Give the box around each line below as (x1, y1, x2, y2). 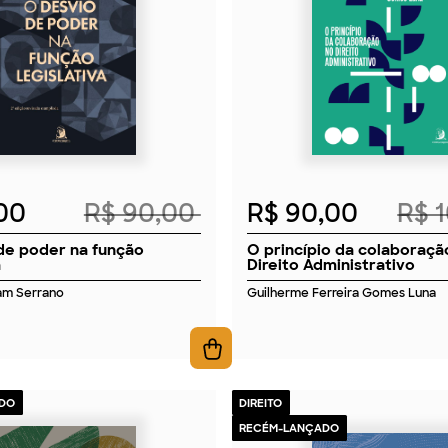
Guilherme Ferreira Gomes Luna (247, 285, 437, 302)
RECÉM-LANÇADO (239, 421, 340, 436)
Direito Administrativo (247, 253, 416, 275)
